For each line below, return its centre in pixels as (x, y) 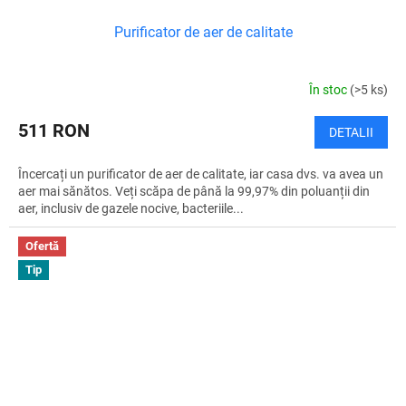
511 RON (54, 131)
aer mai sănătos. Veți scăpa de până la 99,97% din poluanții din (194, 192)
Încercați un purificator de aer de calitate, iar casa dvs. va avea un (201, 174)
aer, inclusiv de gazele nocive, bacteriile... (131, 209)
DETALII (351, 133)
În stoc (329, 89)
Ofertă (42, 246)
